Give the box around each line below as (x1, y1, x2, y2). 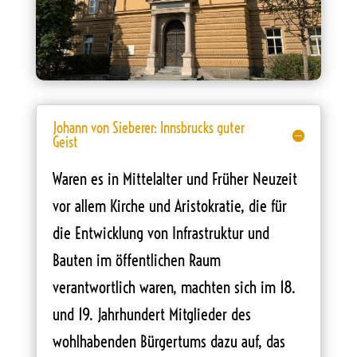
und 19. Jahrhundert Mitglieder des (52, 304, 251, 324)
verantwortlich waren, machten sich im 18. (52, 277, 296, 297)
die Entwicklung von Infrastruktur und (52, 222, 269, 243)
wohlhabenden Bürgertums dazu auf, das (52, 331, 285, 351)
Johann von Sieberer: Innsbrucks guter (52, 118, 245, 137)
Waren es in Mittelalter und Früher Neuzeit (52, 168, 297, 189)
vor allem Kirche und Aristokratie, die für (52, 195, 287, 216)
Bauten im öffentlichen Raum (52, 249, 221, 270)
